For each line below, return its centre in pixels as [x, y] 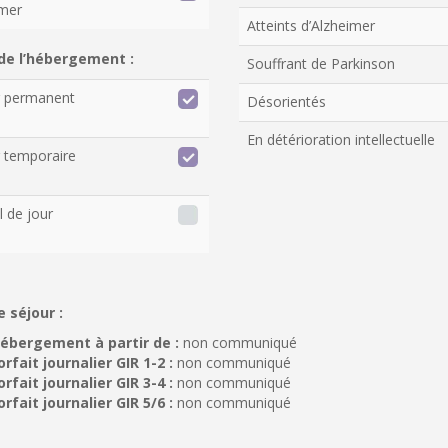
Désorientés [286, 101]
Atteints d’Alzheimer [311, 25]
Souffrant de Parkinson [321, 63]
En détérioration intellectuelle [341, 139]
